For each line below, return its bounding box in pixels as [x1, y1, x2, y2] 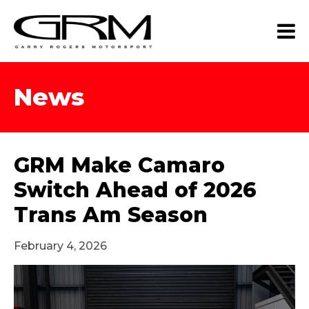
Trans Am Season [14, 202, 208, 228]
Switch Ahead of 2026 [14, 177, 257, 203]
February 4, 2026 [14, 239, 107, 252]
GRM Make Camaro [14, 152, 225, 178]
